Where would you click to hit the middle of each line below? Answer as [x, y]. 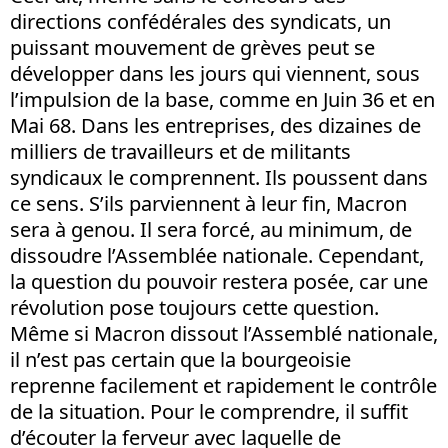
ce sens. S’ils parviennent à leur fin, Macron [208, 203]
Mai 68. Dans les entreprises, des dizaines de [215, 125]
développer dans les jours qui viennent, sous [215, 73]
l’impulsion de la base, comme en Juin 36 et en [222, 99]
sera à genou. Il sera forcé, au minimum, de [211, 229]
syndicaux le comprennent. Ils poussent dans [219, 177]
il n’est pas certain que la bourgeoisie [180, 359]
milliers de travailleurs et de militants [180, 151]
